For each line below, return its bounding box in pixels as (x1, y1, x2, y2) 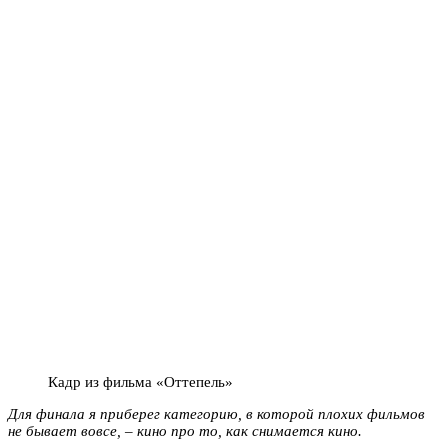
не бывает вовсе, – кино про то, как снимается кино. (8, 422, 362, 439)
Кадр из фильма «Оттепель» (48, 373, 233, 390)
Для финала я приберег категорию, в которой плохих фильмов (8, 405, 425, 422)
